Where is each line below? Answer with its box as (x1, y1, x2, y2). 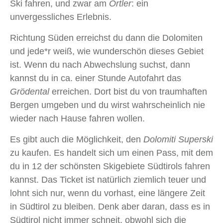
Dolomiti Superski (143, 134, 213, 145)
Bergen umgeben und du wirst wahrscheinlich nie (10, 100, 205, 111)
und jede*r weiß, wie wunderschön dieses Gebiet (10, 46, 204, 57)
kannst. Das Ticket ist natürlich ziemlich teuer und (10, 175, 206, 185)
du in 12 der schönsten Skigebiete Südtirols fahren (10, 161, 210, 172)
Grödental (10, 87, 49, 97)
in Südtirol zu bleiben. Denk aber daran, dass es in (10, 202, 210, 212)
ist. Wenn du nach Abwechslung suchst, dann (10, 60, 190, 70)
